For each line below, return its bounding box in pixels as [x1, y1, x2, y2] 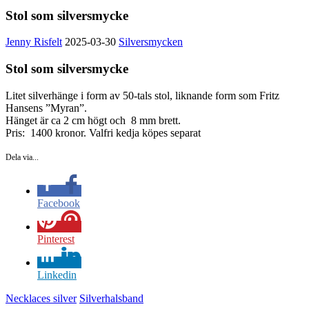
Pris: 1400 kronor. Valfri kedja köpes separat [6, 126, 201, 139]
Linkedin [37, 268, 77, 281]
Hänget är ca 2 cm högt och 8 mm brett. [6, 114, 181, 126]
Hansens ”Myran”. [6, 101, 87, 114]
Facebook [37, 197, 80, 209]
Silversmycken [119, 36, 183, 48]
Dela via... [6, 152, 39, 162]
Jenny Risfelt [6, 36, 62, 48]
